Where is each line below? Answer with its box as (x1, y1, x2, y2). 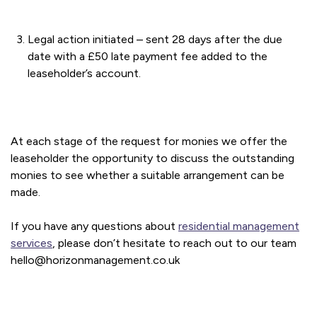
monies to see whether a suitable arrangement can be (11, 168, 284, 182)
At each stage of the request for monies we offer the (11, 134, 287, 148)
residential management (178, 219, 299, 233)
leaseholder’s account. (28, 67, 141, 80)
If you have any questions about (11, 219, 178, 233)
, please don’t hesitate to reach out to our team (52, 236, 296, 250)
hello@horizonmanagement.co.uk (11, 253, 180, 267)
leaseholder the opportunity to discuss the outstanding (11, 151, 294, 165)
